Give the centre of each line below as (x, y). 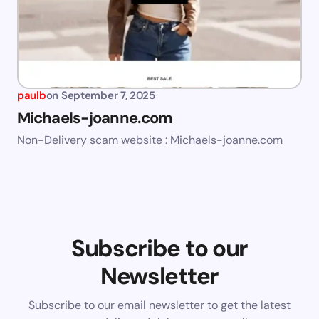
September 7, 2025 (108, 96)
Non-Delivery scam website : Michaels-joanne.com (150, 140)
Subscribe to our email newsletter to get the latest (159, 305)
